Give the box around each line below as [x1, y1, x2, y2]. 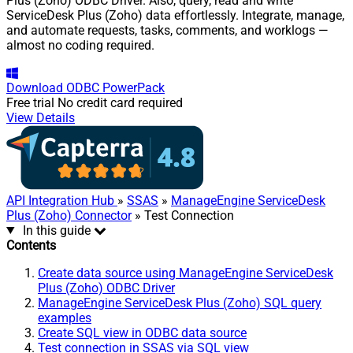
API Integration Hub [6, 192, 117, 208]
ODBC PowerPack [66, 80, 165, 95]
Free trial [6, 95, 54, 110]
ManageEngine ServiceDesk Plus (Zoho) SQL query [38, 295, 321, 310]
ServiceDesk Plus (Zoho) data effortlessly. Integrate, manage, [6, 7, 344, 23]
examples [38, 310, 91, 325]
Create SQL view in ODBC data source [38, 325, 247, 340]
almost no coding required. [6, 37, 154, 53]
